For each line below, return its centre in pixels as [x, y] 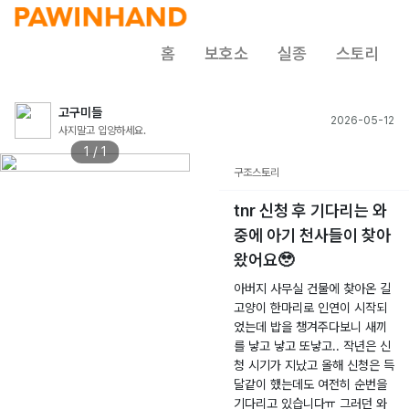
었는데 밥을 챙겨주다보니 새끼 [310, 327]
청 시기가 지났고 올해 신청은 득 [314, 365]
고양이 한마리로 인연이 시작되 [310, 308]
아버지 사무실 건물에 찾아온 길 [312, 288]
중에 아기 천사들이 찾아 [312, 235]
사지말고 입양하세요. [102, 130]
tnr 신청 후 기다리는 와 [310, 210]
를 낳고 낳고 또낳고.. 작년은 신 [312, 346]
